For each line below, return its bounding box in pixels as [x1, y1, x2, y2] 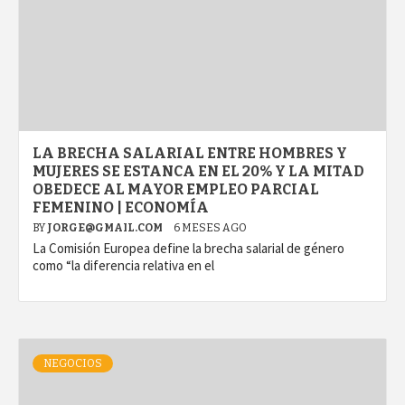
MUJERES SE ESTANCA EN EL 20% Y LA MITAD [33, 163, 364, 181]
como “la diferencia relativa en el [33, 257, 214, 275]
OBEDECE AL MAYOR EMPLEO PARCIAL [33, 181, 319, 199]
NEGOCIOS [43, 357, 102, 371]
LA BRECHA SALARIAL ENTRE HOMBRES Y [33, 145, 347, 163]
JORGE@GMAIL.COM [47, 221, 165, 235]
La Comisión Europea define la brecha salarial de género [33, 240, 344, 258]
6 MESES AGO [174, 221, 247, 235]
